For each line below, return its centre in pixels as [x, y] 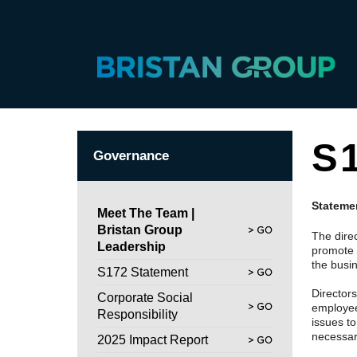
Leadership [131, 246]
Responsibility [137, 314]
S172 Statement [143, 272]
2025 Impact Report [153, 339]
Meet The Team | [146, 213]
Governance [131, 155]
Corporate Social [145, 297]
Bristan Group [140, 229]
